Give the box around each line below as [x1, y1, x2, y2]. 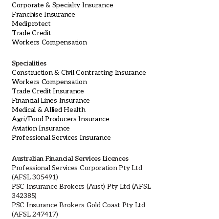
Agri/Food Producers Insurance [12, 114, 109, 123]
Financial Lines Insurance [12, 96, 90, 105]
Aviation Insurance [12, 124, 70, 132]
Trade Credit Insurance [12, 87, 84, 95]
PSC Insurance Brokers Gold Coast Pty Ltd [12, 200, 145, 209]
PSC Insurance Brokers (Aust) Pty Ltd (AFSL [12, 182, 151, 191]
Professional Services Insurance [12, 133, 111, 142]
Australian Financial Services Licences [12, 154, 129, 163]
